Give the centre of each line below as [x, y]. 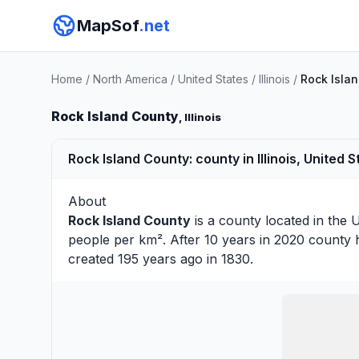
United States [213, 79]
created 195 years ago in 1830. [161, 259]
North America [130, 79]
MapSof [108, 26]
